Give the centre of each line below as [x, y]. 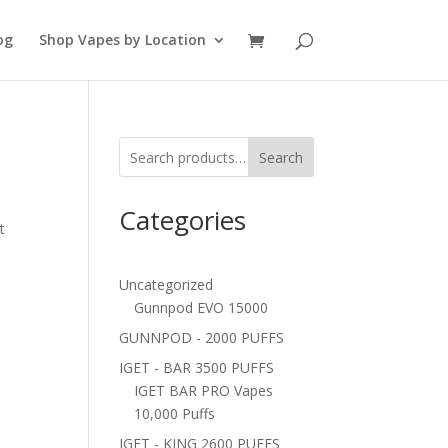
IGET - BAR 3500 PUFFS [197, 367]
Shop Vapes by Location [122, 39]
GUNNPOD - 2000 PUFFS [202, 337]
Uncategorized [166, 284]
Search [280, 157]
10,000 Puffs [175, 413]
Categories [183, 220]
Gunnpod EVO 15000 [201, 307]
